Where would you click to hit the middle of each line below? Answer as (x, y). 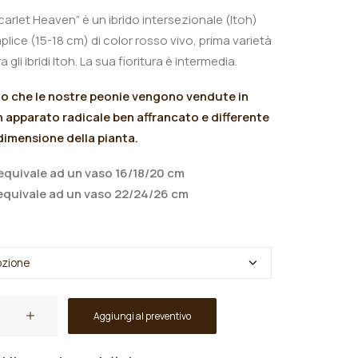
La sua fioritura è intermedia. (159, 61)
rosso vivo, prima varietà (203, 40)
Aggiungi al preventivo (142, 316)
